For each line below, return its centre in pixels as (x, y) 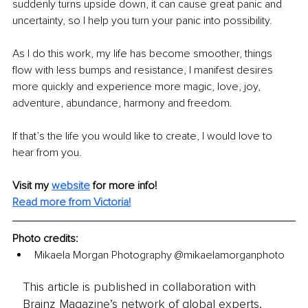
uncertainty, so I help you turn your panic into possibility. (142, 20)
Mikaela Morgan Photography (104, 255)
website (71, 185)
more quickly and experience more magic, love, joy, (138, 86)
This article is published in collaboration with (139, 287)
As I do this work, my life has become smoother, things (144, 53)
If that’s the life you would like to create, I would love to (144, 136)
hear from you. (47, 152)
